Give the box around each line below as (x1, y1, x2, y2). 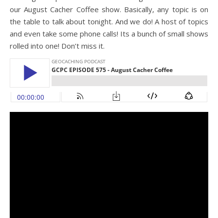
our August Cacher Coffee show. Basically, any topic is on (10, 4, 208, 14)
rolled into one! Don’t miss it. (10, 41, 105, 51)
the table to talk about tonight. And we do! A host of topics (10, 17, 208, 26)
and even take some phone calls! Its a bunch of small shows (10, 29, 208, 38)
